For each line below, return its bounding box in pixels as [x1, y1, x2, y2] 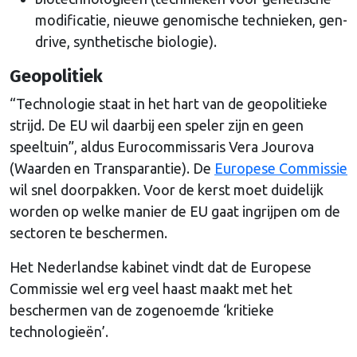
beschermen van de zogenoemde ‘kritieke [10, 301, 274, 318]
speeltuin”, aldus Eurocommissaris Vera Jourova [10, 138, 314, 155]
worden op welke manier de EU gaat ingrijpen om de [10, 202, 340, 219]
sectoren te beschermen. [10, 224, 167, 241]
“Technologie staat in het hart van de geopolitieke [10, 95, 328, 112]
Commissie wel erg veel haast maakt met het [10, 280, 292, 296]
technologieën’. [10, 323, 108, 339]
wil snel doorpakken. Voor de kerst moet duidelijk [10, 181, 324, 198]
